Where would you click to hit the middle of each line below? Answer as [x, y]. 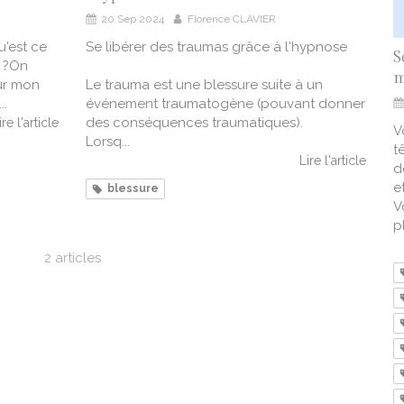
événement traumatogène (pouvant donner [225, 104]
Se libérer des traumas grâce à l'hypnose [216, 47]
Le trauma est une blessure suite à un [204, 85]
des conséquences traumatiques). [194, 123]
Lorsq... [108, 142]
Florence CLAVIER [232, 19]
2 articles [72, 258]
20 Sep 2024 [133, 19]
